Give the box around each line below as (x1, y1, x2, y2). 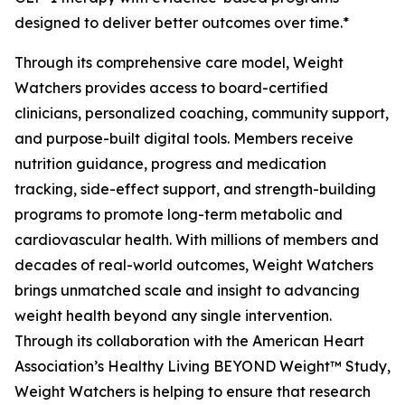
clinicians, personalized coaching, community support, (14, 104, 389, 122)
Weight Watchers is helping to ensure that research (14, 382, 371, 400)
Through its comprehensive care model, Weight (14, 53, 344, 71)
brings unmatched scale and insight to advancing (14, 281, 360, 299)
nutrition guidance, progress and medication (14, 155, 326, 173)
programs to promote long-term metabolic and (14, 205, 343, 223)
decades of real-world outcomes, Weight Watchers (14, 256, 373, 274)
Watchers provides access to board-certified (14, 79, 328, 97)
